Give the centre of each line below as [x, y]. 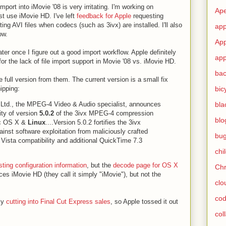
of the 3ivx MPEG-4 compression [104, 113]
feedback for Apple [104, 16]
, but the [100, 165]
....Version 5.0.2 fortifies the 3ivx [93, 122]
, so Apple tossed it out [144, 202]
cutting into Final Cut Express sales [58, 202]
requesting [147, 16]
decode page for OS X [146, 165]
